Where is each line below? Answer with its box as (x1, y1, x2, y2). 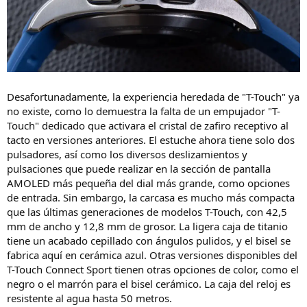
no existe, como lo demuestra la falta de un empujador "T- (7, 103, 280, 118)
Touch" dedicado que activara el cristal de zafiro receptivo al (7, 118, 288, 132)
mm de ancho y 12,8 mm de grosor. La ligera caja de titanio (7, 219, 288, 233)
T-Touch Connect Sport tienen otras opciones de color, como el (7, 262, 299, 276)
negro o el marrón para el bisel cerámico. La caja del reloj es (7, 276, 291, 291)
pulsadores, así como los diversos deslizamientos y (7, 147, 247, 161)
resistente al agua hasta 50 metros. (7, 291, 172, 305)
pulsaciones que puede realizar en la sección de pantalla (7, 161, 271, 175)
